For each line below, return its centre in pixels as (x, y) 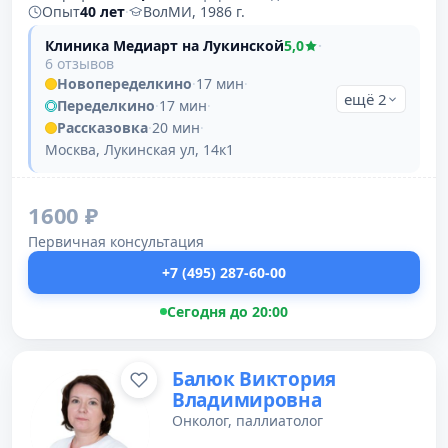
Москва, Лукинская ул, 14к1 (139, 149)
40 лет (102, 11)
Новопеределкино (124, 83)
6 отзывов (79, 63)
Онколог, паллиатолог (247, 420)
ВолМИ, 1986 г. (194, 11)
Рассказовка (102, 127)
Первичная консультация (116, 241)
